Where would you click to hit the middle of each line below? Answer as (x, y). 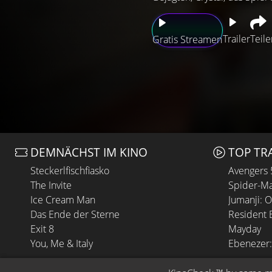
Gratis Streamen (187, 39)
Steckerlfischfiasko (70, 171)
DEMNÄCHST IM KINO (89, 152)
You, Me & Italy (62, 243)
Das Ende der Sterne (75, 214)
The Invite (51, 185)
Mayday (245, 229)
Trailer (236, 39)
